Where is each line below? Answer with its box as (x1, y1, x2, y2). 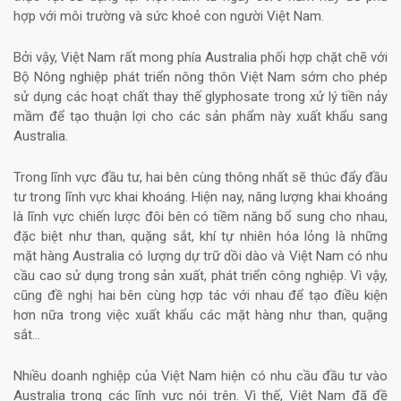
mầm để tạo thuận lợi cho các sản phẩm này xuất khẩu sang (13, 108, 388, 125)
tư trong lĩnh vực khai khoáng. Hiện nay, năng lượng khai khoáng (13, 189, 388, 206)
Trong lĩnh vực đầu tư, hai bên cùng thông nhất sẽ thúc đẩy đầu (13, 169, 388, 186)
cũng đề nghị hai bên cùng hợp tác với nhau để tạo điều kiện (13, 287, 388, 304)
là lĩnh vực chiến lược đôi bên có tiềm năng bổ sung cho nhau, (13, 209, 388, 226)
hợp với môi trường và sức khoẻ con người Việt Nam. (13, 8, 324, 25)
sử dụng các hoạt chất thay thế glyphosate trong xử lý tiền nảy (13, 89, 388, 106)
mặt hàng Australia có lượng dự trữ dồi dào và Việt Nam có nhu (13, 248, 388, 265)
